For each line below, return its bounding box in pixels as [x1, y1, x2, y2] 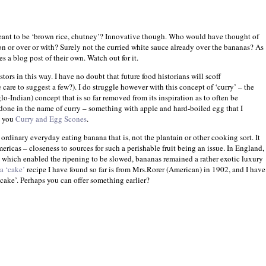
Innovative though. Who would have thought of [105, 30, 259, 42]
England [235, 142, 262, 153]
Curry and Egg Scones [15, 113, 87, 124]
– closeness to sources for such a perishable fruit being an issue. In [21, 142, 235, 153]
